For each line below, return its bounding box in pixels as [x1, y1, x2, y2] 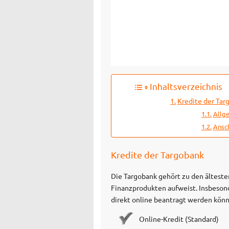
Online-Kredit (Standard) [139, 214, 219, 223]
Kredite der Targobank [111, 149, 204, 160]
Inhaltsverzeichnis [150, 81, 222, 92]
